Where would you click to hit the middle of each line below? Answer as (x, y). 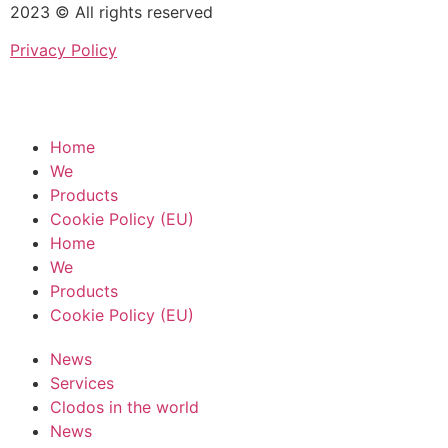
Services (82, 382)
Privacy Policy (63, 49)
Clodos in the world (124, 406)
